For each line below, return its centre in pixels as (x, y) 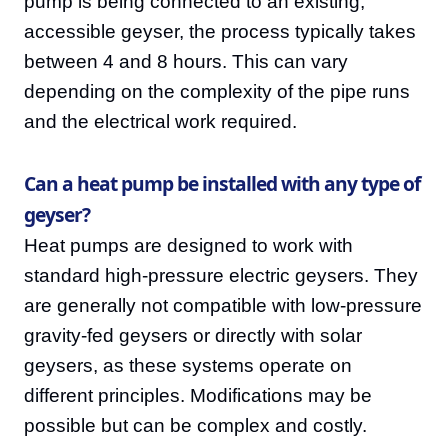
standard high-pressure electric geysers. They (221, 275)
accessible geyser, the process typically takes (220, 31)
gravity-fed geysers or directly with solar (193, 335)
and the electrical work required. (160, 121)
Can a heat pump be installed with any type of (222, 183)
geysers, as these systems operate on (188, 365)
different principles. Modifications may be (198, 395)
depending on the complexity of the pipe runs (217, 91)
